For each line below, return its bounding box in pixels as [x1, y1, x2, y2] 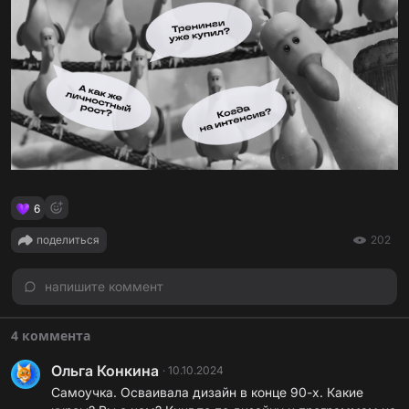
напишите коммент [45, 278, 163, 294]
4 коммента [11, 327, 90, 344]
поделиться [37, 233, 100, 246]
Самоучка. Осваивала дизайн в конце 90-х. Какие [51, 384, 363, 400]
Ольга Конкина [51, 362, 159, 380]
